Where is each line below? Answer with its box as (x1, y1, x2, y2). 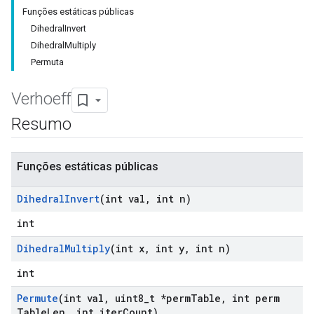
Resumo (11, 114, 71, 134)
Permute (17, 292, 58, 305)
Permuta (31, 57, 64, 67)
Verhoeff (11, 89, 72, 109)
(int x (110, 242, 144, 255)
